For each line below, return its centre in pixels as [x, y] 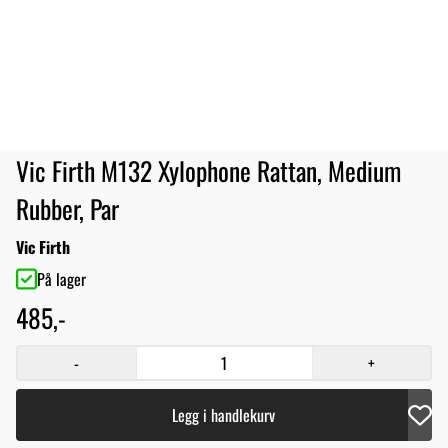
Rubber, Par [67, 207]
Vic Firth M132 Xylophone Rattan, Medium [208, 169]
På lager [61, 278]
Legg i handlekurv [224, 414]
